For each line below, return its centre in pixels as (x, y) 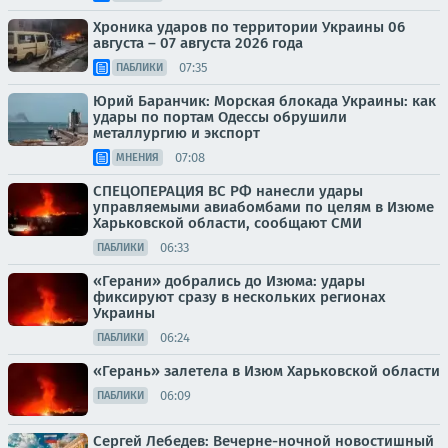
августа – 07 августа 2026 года (198, 43)
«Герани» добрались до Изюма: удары (229, 281)
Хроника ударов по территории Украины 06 (249, 27)
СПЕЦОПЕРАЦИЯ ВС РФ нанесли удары (228, 191)
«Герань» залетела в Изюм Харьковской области (266, 371)
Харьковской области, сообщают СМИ (227, 223)
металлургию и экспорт (176, 133)
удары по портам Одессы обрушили (220, 117)
